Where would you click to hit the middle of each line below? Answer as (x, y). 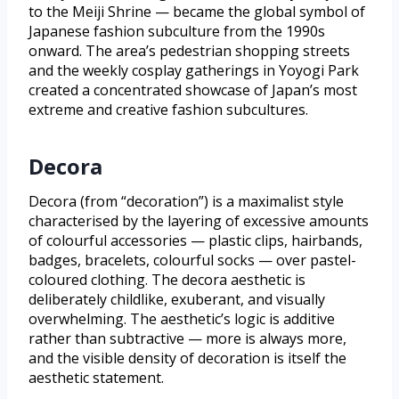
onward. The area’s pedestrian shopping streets (189, 51)
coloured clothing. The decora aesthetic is (167, 280)
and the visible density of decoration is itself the (187, 358)
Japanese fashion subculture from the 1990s (177, 32)
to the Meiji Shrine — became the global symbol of (197, 12)
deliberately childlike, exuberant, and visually (177, 300)
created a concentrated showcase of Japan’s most (193, 90)
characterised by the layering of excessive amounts (199, 221)
